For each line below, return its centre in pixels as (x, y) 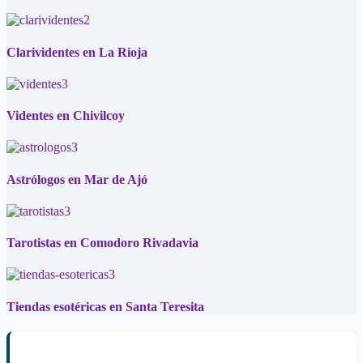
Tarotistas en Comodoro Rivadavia (102, 243)
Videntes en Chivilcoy (66, 116)
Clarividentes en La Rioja (77, 52)
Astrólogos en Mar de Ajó (77, 179)
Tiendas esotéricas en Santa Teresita (105, 306)
